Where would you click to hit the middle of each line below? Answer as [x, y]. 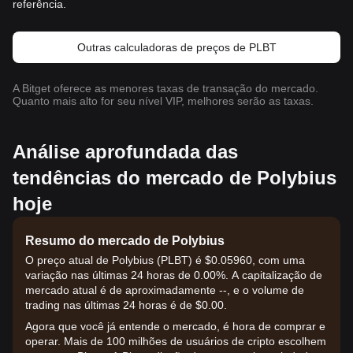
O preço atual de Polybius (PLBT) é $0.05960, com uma [165, 260]
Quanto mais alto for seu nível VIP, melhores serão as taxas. [163, 101]
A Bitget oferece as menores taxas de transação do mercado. [165, 88]
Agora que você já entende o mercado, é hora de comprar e [175, 326]
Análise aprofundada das [125, 152]
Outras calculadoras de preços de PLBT [176, 47]
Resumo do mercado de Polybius [125, 241]
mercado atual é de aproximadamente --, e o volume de [165, 290]
